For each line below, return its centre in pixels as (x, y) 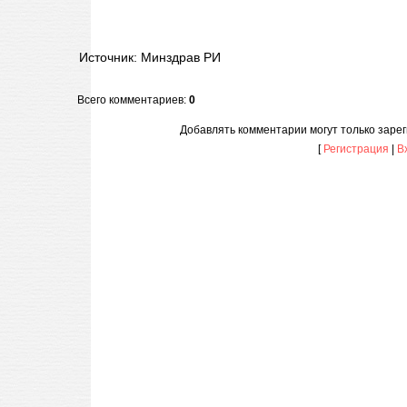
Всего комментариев (130, 100)
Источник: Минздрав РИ (150, 57)
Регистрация (356, 149)
